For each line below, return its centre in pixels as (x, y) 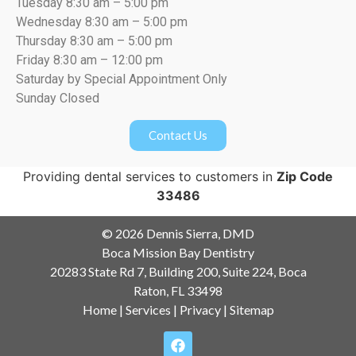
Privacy (200, 310)
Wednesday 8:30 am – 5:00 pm (102, 22)
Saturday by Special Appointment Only (122, 79)
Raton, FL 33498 (178, 291)
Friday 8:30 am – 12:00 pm (89, 60)
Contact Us (178, 135)
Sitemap (252, 310)
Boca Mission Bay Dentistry (178, 253)
